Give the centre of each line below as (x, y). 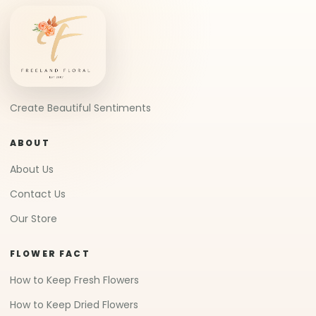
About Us (32, 170)
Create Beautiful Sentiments (80, 108)
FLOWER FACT (50, 254)
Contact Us (38, 194)
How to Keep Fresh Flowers (74, 280)
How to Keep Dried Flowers (74, 305)
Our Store (34, 219)
